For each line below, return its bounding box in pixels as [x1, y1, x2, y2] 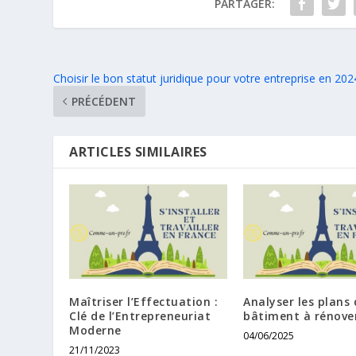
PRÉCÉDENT [72, 93, 137, 109]
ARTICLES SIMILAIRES [69, 142, 207, 161]
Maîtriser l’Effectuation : [69, 294, 219, 309]
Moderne [69, 323, 122, 338]
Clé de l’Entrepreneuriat [69, 308, 211, 323]
